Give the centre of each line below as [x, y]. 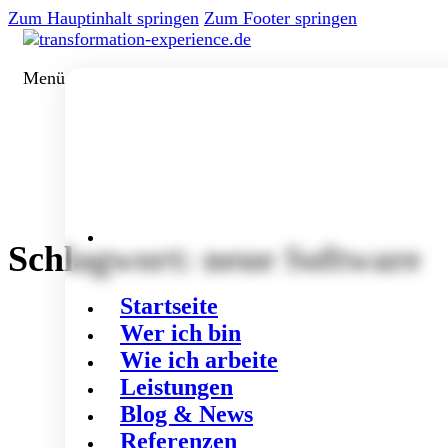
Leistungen [176, 387]
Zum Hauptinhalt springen [103, 18]
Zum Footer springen [280, 18]
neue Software [312, 259]
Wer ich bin [180, 333]
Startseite [169, 306]
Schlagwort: [105, 259]
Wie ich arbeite [199, 360]
